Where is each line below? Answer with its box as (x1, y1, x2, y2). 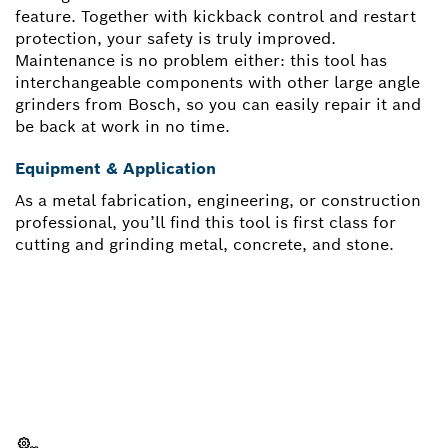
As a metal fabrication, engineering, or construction (15, 189, 421, 211)
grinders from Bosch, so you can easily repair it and (15, 93, 421, 115)
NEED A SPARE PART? (15, 340, 305, 376)
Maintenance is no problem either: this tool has (15, 49, 387, 71)
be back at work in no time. (15, 115, 230, 137)
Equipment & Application (15, 157, 216, 179)
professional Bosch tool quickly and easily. (15, 402, 349, 424)
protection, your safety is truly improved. (15, 27, 336, 49)
